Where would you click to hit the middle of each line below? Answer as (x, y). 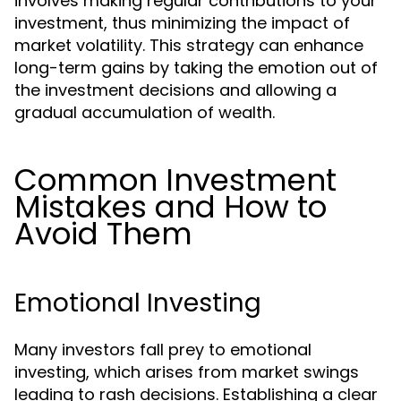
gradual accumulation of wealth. (145, 112)
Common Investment (175, 180)
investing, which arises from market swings (187, 372)
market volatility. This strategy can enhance (189, 45)
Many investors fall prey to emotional (163, 350)
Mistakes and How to (171, 207)
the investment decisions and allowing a (175, 90)
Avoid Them (103, 234)
